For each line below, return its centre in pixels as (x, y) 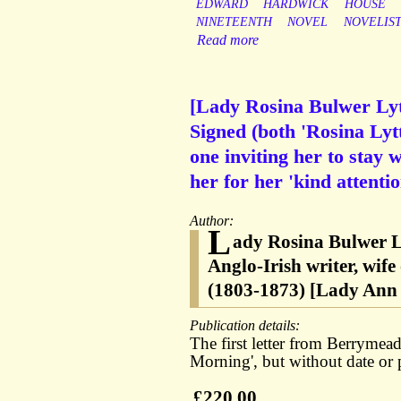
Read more (228, 40)
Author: (213, 221)
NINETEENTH (234, 22)
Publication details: (247, 326)
